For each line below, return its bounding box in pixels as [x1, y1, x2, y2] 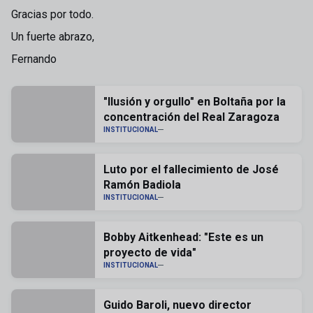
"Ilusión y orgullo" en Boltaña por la [103, 95, 286, 108]
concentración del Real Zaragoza [103, 110, 279, 124]
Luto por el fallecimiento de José [103, 163, 279, 176]
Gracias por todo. [11, 8, 94, 21]
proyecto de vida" [103, 246, 196, 259]
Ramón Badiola [103, 178, 181, 191]
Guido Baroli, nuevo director [103, 298, 252, 312]
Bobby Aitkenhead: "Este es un [103, 231, 263, 244]
